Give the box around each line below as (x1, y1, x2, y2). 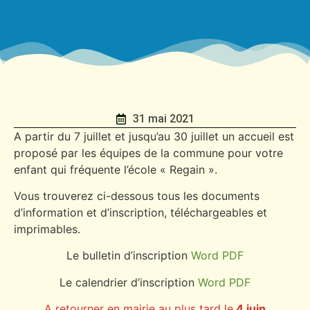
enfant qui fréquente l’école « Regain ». (14, 162, 217, 176)
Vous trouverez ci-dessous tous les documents (14, 188, 259, 203)
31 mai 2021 (133, 111, 194, 125)
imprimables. (14, 221, 80, 236)
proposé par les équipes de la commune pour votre (14, 145, 283, 160)
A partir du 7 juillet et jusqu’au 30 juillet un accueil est (14, 129, 294, 143)
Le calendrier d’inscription (60, 275, 198, 289)
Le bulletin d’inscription (66, 248, 191, 263)
